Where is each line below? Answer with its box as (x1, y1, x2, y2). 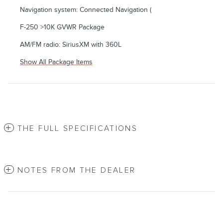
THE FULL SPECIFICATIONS (17, 124, 138, 134)
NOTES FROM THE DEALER (17, 166, 136, 176)
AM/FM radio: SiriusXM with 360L (20, 40, 121, 49)
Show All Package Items (20, 58, 93, 67)
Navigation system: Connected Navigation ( (20, 5, 151, 14)
